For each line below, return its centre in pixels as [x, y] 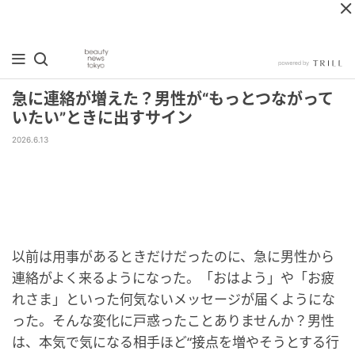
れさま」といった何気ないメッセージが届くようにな [174, 299]
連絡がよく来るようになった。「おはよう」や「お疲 [173, 278]
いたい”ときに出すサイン [102, 118]
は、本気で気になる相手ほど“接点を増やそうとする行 [176, 342]
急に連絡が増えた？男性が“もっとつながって [173, 99]
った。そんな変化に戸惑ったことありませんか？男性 [173, 321]
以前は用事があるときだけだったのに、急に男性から [173, 256]
